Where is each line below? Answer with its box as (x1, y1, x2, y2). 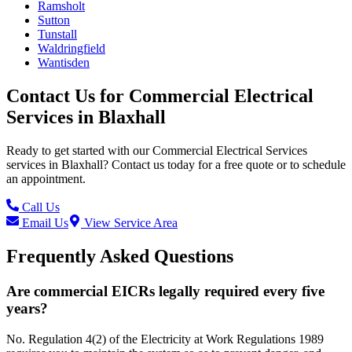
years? (6, 299, 48, 317)
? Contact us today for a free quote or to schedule (103, 158, 346, 172)
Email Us (19, 216, 68, 230)
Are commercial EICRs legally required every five (6, 282, 324, 299)
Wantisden (38, 56, 90, 70)
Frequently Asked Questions (6, 245, 233, 266)
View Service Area (81, 216, 178, 230)
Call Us (19, 200, 60, 214)
